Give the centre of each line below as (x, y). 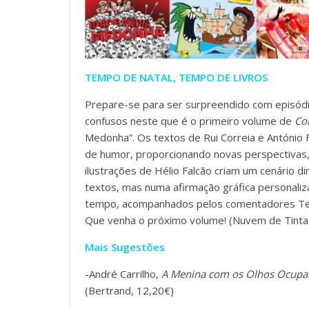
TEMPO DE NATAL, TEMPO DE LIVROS (176, 78)
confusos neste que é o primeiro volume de (190, 121)
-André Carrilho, (123, 274)
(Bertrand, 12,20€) (129, 291)
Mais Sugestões (125, 247)
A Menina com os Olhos (219, 274)
